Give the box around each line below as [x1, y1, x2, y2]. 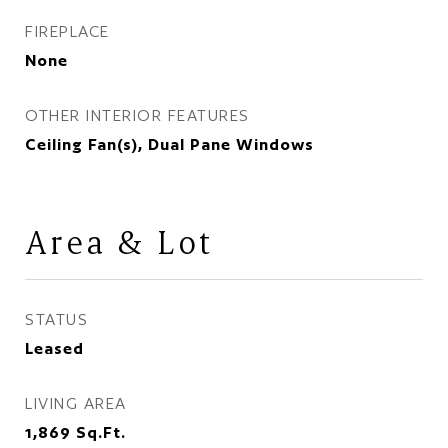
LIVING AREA [25, 394, 127, 413]
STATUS [25, 310, 88, 329]
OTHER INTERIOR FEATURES [25, 106, 250, 125]
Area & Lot [25, 221, 213, 262]
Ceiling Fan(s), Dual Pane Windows [25, 135, 314, 154]
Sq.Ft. [76, 423, 126, 442]
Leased [25, 339, 84, 358]
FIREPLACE [25, 22, 110, 41]
